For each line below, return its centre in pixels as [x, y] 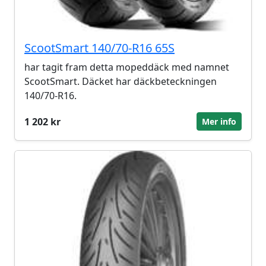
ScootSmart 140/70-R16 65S [99, 48]
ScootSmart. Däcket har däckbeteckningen [121, 81]
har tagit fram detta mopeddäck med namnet [127, 67]
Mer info [219, 121]
